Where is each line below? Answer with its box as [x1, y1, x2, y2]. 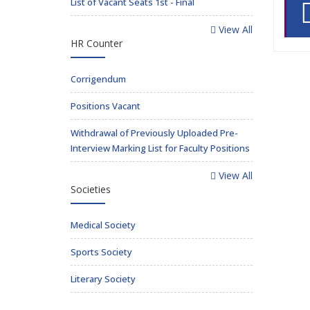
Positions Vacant [71, 100, 140, 112]
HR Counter [71, 37, 122, 50]
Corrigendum [71, 73, 126, 85]
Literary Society [71, 273, 136, 285]
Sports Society [71, 246, 132, 258]
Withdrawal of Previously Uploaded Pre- [71, 127, 238, 139]
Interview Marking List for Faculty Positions [71, 142, 250, 154]
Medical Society [71, 219, 136, 231]
